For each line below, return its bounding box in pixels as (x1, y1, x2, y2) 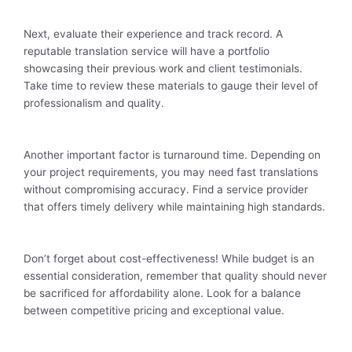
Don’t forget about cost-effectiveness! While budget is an (24, 252, 314, 266)
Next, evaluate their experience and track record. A (24, 27, 283, 41)
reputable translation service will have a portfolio (24, 45, 269, 58)
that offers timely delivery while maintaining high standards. (24, 200, 325, 214)
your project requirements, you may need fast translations (24, 166, 318, 179)
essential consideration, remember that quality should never (24, 269, 327, 283)
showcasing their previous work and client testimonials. (24, 62, 302, 75)
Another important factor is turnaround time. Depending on (24, 148, 321, 162)
